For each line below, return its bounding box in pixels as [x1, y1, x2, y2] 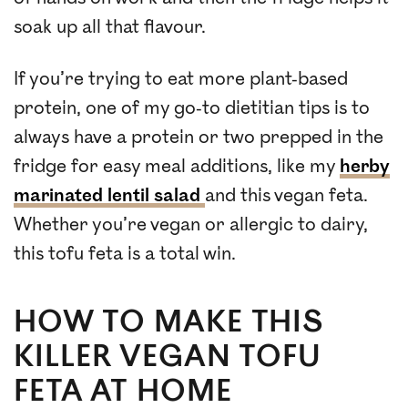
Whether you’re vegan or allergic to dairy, [14, 213, 368, 236]
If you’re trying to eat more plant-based [14, 67, 348, 90]
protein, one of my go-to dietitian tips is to [14, 97, 370, 119]
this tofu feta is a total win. [14, 242, 236, 265]
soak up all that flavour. [14, 15, 206, 38]
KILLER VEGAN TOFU [14, 338, 322, 375]
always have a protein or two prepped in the [14, 126, 383, 148]
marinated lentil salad [14, 184, 205, 207]
